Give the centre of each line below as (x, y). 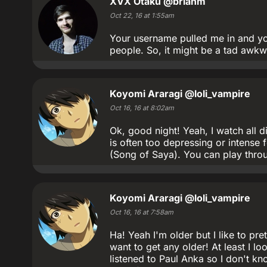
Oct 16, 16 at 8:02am (142, 108)
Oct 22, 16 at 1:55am (142, 15)
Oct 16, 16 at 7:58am (142, 212)
